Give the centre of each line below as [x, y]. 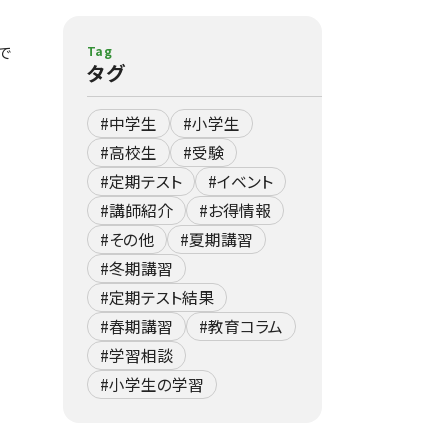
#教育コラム [240, 326]
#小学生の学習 [151, 384]
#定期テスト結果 [156, 297]
